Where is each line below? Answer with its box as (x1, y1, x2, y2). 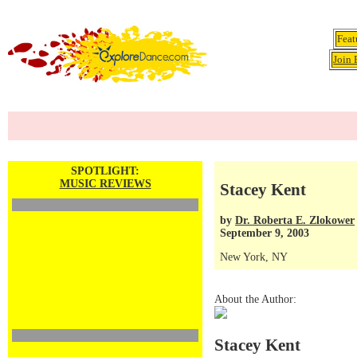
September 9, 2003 (220, 226, 309, 239)
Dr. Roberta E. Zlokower (235, 214, 355, 226)
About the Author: (214, 293, 296, 305)
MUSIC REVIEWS (59, 178, 151, 190)
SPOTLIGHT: (71, 165, 139, 177)
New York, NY (220, 251, 288, 263)
